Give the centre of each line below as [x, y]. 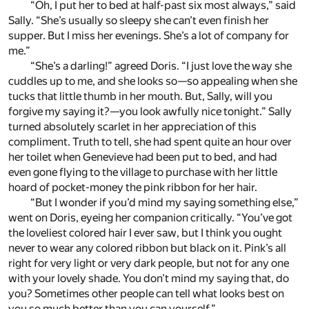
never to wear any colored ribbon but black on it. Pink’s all [147, 248]
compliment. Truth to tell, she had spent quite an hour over [150, 142]
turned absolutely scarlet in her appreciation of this [132, 127]
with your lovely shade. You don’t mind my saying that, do [149, 279]
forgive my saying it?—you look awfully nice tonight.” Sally [150, 112]
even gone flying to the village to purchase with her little [143, 172]
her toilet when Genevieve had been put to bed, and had [143, 157]
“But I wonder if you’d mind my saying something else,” [165, 203]
